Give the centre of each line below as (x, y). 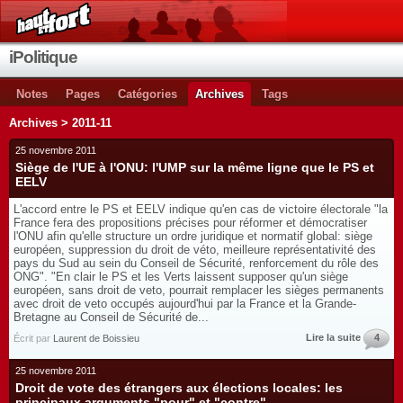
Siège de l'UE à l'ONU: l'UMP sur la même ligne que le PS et (195, 167)
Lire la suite (333, 337)
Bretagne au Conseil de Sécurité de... (111, 317)
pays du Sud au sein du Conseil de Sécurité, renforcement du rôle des (196, 263)
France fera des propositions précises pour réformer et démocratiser (190, 223)
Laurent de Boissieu (96, 338)
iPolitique (43, 57)
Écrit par (33, 338)
